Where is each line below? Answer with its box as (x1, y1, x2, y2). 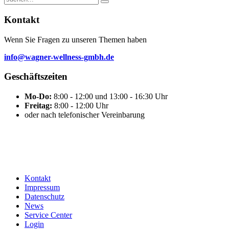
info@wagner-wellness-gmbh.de (4, 52, 114, 61)
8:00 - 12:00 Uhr (54, 101, 108, 110)
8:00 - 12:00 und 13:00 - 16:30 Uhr (54, 92, 168, 101)
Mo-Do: (25, 92, 54, 101)
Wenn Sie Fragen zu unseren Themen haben (4, 35, 147, 44)
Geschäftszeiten (4, 71, 67, 82)
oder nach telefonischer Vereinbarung (25, 110, 145, 120)
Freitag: (25, 101, 54, 110)
